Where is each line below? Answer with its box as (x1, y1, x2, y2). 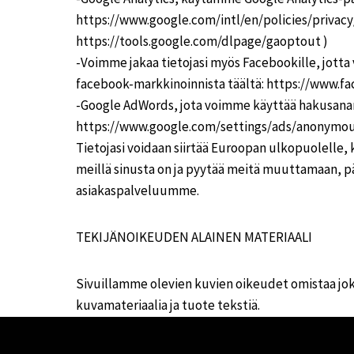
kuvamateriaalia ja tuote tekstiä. (76, 296, 260, 314)
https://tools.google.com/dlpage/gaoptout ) (76, 32, 328, 50)
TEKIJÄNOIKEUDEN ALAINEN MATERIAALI (76, 228, 312, 246)
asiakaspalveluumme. (76, 182, 199, 199)
